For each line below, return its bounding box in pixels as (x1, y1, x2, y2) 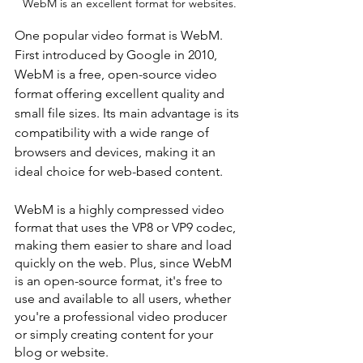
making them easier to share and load (15, 237, 235, 254)
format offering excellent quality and (15, 86, 228, 102)
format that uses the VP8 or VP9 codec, (15, 220, 239, 236)
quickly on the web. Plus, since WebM (15, 255, 235, 271)
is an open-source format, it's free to (15, 273, 226, 289)
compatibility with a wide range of (15, 125, 212, 141)
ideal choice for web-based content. (15, 164, 223, 180)
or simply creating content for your (15, 327, 216, 343)
